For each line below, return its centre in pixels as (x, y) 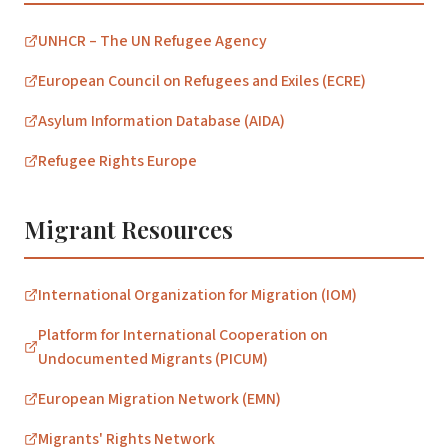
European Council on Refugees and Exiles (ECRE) (202, 81)
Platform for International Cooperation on (183, 335)
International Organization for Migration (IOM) (197, 295)
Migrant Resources (128, 229)
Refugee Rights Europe (117, 161)
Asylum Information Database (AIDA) (161, 121)
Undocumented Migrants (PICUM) (153, 359)
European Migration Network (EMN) (159, 399)
